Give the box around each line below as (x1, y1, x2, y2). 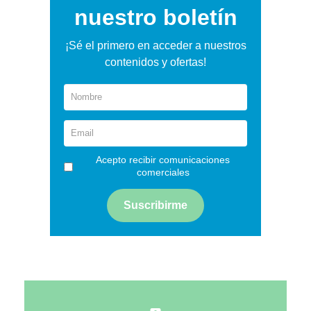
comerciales (136, 166, 190, 178)
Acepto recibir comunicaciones (96, 153, 230, 165)
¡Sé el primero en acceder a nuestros (65, 39, 246, 51)
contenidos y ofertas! (105, 56, 206, 68)
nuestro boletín (74, 4, 237, 30)
